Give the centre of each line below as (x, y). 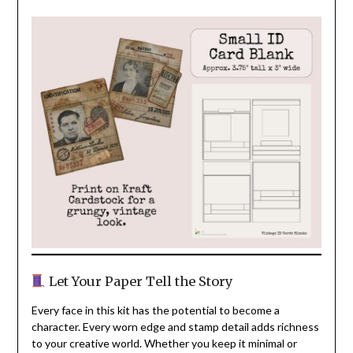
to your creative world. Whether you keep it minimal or (164, 344)
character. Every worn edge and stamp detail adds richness (175, 327)
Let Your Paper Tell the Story (140, 282)
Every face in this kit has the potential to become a (155, 310)
